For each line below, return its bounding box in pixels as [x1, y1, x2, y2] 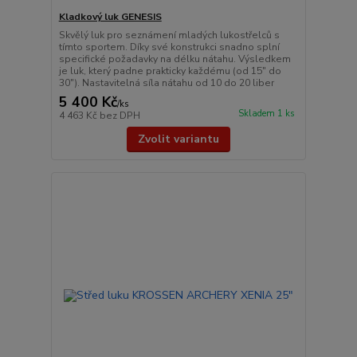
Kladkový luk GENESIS [58, 10, 162, 23]
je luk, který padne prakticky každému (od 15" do [58, 65, 281, 77]
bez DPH [99, 109, 140, 122]
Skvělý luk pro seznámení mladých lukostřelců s [58, 29, 280, 41]
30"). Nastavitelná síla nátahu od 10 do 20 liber [58, 76, 274, 89]
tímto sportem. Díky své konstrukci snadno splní [58, 41, 280, 53]
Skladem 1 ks [237, 108, 295, 120]
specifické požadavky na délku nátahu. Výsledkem [58, 53, 291, 65]
